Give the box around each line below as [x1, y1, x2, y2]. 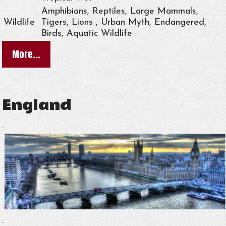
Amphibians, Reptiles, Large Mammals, [41, 6, 199, 16]
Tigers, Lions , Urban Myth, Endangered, [41, 17, 207, 27]
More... [12, 47, 41, 61]
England [2, 94, 72, 117]
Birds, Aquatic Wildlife [41, 28, 133, 38]
